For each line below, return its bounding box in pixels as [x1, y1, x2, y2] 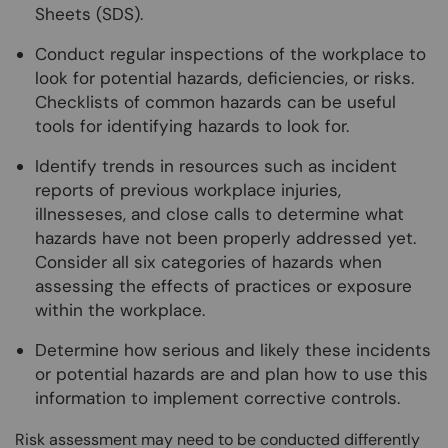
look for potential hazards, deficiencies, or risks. [35, 67, 414, 90]
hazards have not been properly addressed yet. [35, 227, 416, 250]
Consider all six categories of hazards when [35, 251, 382, 274]
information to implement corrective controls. [35, 387, 405, 410]
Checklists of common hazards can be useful [35, 91, 396, 114]
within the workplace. [35, 299, 210, 322]
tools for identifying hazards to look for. [35, 115, 354, 138]
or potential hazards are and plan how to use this [35, 363, 428, 386]
